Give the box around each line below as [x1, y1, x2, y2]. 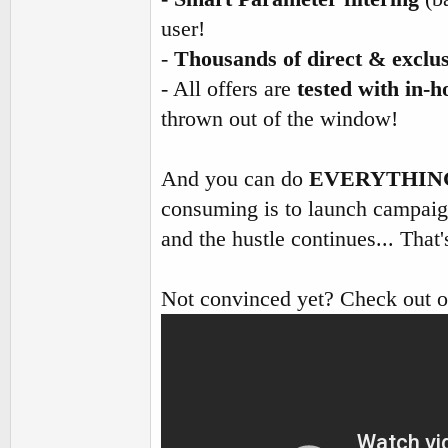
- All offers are [161, 76, 297, 101]
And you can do [161, 166, 309, 191]
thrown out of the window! [161, 106, 398, 131]
